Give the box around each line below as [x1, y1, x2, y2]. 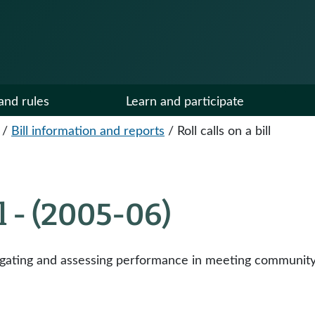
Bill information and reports [11, 125, 165, 138]
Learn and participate [126, 96, 244, 108]
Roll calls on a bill [177, 125, 271, 138]
